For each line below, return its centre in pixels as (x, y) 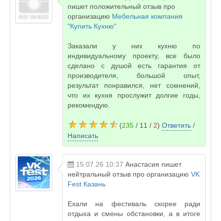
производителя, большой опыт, (134, 75)
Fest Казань (87, 184)
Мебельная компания (147, 16)
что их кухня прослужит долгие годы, (134, 95)
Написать (83, 136)
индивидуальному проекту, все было (134, 56)
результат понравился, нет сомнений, (134, 85)
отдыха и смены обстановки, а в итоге (134, 214)
